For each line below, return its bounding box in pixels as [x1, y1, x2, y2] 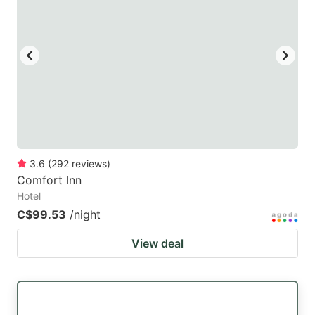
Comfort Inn [17, 172, 82, 187]
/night [70, 207, 101, 221]
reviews [72, 157, 107, 169]
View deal [131, 236, 184, 250]
